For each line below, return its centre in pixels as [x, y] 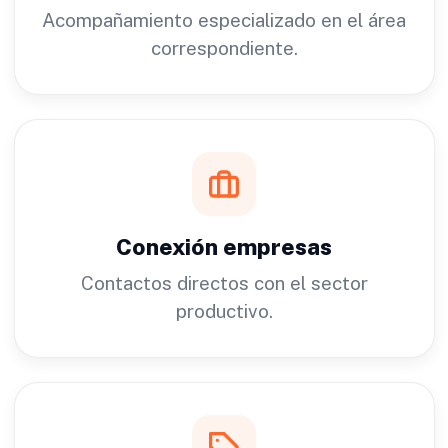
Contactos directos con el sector [224, 282]
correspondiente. [224, 47]
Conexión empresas [224, 246]
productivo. [224, 310]
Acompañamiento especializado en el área [224, 19]
